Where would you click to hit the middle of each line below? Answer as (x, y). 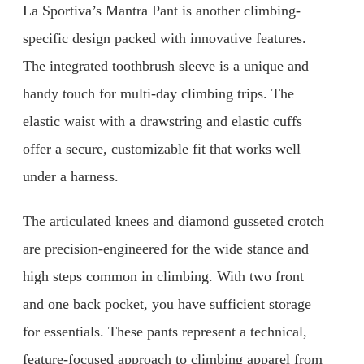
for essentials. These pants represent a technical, (165, 332)
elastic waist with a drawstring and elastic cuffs (162, 121)
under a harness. (71, 176)
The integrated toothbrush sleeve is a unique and (166, 65)
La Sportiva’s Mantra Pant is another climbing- (162, 10)
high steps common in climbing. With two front (163, 277)
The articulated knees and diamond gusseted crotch (173, 221)
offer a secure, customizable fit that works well (162, 148)
